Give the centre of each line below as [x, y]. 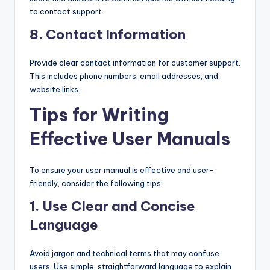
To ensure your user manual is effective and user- [122, 170]
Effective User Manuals [130, 139]
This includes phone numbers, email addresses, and [124, 76]
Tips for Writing [99, 115]
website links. [55, 89]
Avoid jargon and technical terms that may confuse [124, 253]
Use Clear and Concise [119, 206]
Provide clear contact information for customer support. [135, 63]
